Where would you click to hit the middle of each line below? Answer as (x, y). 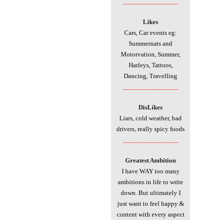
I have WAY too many (151, 171)
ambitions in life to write (151, 182)
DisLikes (151, 107)
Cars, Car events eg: (151, 32)
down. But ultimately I (151, 192)
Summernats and (151, 43)
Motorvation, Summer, (151, 54)
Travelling (163, 76)
